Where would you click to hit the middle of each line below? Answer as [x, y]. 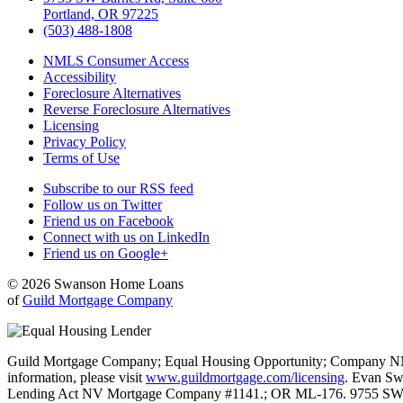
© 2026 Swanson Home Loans [95, 283]
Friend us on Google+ [106, 253]
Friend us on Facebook [108, 220]
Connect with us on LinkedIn [126, 237]
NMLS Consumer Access [116, 60]
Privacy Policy [85, 141]
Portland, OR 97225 [101, 13]
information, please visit [76, 377]
